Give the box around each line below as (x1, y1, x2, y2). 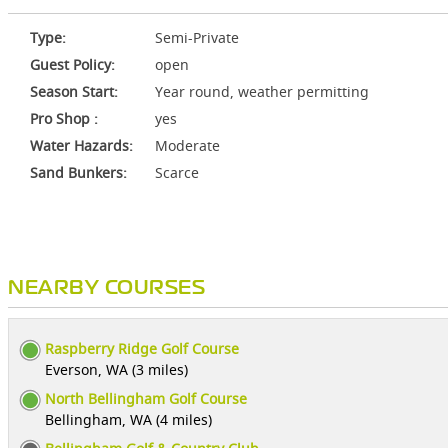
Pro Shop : (30, 109, 98, 128)
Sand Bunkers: (30, 163, 127, 182)
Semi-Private (155, 28, 239, 47)
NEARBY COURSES (8, 280, 205, 297)
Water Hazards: (30, 136, 133, 155)
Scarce (155, 163, 199, 182)
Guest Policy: (30, 55, 115, 74)
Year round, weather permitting (155, 82, 369, 101)
